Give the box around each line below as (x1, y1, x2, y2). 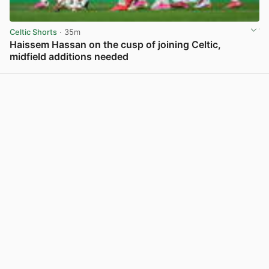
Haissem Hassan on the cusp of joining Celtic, (10, 38, 221, 51)
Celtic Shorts (10, 28, 57, 37)
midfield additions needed (10, 50, 128, 63)
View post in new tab (181, 65, 258, 74)
